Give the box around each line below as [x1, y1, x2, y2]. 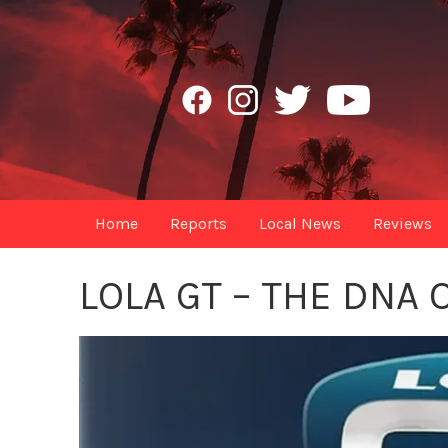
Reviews [373, 214, 433, 233]
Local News [259, 214, 342, 233]
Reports [170, 214, 228, 233]
